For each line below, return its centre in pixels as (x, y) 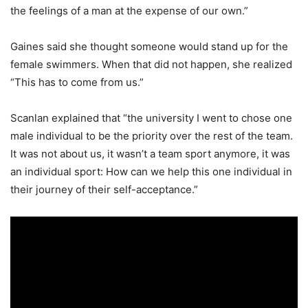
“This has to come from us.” (77, 82)
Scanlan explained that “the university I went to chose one (151, 118)
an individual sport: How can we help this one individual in (151, 171)
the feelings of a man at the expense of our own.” (129, 10)
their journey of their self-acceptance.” (104, 189)
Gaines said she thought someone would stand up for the (149, 46)
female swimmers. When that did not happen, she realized (151, 64)
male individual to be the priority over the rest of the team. (152, 135)
